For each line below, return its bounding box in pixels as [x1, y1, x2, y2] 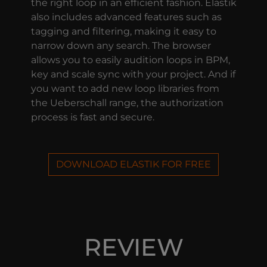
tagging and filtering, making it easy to [30, 25, 216, 37]
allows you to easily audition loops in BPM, [30, 54, 230, 66]
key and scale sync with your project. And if [30, 68, 235, 80]
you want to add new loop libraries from [30, 82, 219, 94]
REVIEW [83, 232, 184, 262]
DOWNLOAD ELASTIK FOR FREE [56, 158, 211, 170]
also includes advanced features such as [30, 11, 222, 23]
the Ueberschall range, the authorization [30, 97, 223, 108]
